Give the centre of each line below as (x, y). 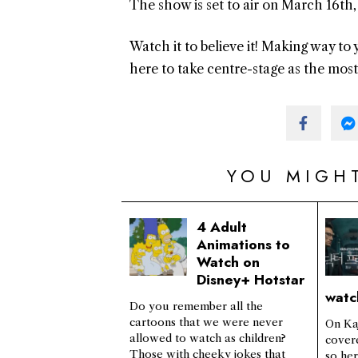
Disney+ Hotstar (251, 279)
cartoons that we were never (206, 323)
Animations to (243, 244)
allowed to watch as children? (208, 339)
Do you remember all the (196, 307)
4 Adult (222, 227)
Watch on (228, 262)
